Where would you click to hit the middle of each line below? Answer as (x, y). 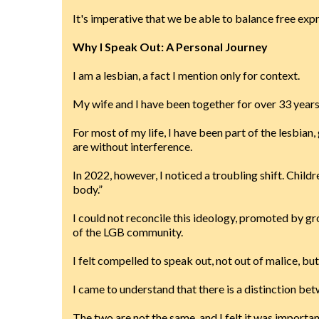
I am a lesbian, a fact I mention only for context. (186, 75)
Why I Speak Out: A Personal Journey (170, 47)
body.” (88, 189)
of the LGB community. (128, 232)
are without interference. (132, 146)
